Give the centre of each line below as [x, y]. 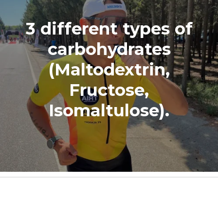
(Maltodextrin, [109, 69]
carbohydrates [109, 49]
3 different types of [109, 28]
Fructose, [109, 90]
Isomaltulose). [109, 110]
